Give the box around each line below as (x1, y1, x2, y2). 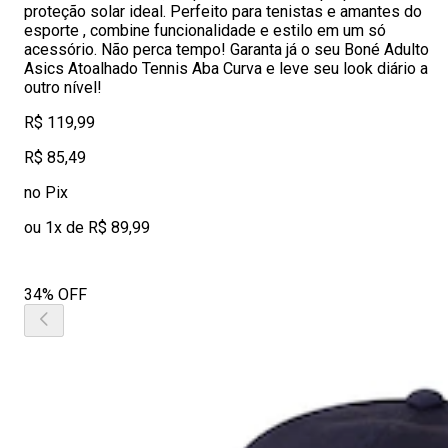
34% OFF (24, 285, 87, 304)
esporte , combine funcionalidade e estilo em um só (24, 21, 386, 40)
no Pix (24, 183, 68, 202)
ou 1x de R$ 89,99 (24, 218, 150, 237)
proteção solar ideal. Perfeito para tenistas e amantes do (24, 2, 422, 21)
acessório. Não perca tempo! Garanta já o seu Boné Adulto (24, 40, 429, 59)
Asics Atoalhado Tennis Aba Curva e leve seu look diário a (24, 59, 428, 78)
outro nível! (24, 78, 102, 97)
